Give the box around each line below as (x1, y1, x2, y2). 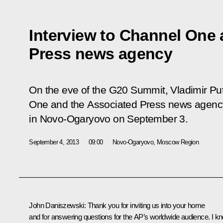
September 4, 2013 (29, 138, 79, 146)
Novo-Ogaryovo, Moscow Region (112, 138, 199, 146)
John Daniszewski (29, 201, 84, 210)
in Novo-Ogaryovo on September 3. (29, 112, 188, 125)
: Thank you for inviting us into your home (84, 201, 205, 210)
